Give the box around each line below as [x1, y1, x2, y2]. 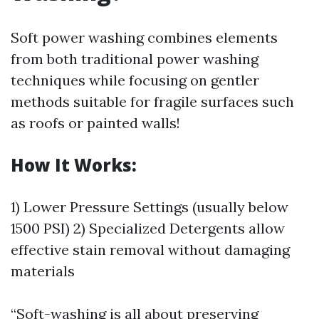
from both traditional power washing [11, 50, 258, 68]
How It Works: [11, 153, 137, 177]
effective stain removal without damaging [11, 241, 290, 258]
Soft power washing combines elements [11, 28, 278, 46]
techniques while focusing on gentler [11, 71, 259, 89]
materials [11, 262, 75, 280]
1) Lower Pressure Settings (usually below [11, 198, 288, 216]
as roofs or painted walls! [11, 114, 180, 132]
